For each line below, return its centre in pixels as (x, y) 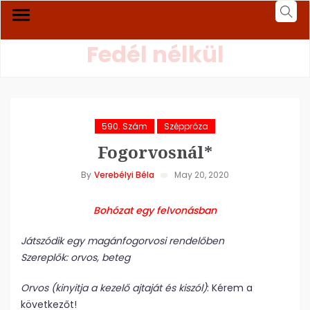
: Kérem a (230, 288)
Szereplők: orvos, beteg (75, 257)
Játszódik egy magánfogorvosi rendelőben (122, 241)
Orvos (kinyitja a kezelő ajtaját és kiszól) (114, 288)
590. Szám (125, 126)
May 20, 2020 (202, 175)
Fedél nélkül (155, 54)
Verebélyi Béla (124, 175)
